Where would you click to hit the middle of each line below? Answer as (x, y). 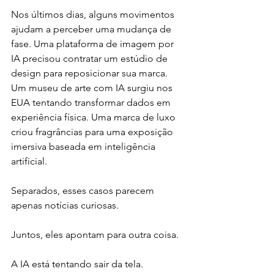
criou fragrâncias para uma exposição (93, 131)
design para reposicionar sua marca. (91, 73)
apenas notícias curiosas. (65, 205)
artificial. (29, 161)
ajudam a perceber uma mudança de (92, 29)
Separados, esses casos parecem (84, 190)
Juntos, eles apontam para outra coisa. (95, 234)
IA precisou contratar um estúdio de (91, 58)
